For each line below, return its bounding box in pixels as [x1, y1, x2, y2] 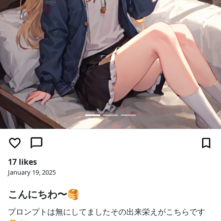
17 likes [8, 156, 37, 167]
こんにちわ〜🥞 [8, 187, 79, 201]
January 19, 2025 [8, 168, 56, 177]
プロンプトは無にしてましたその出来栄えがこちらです [8, 206, 205, 217]
